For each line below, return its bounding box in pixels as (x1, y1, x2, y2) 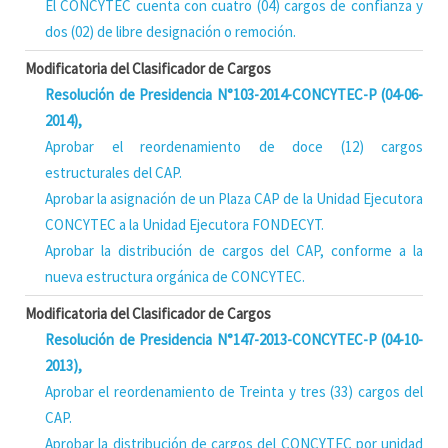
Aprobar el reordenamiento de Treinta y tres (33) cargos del (45, 382, 423, 401)
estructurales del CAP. (45, 163, 182, 182)
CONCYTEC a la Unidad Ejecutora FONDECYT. (45, 215, 324, 234)
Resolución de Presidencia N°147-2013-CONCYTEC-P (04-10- (45, 330, 423, 349)
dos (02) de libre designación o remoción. (45, 22, 296, 41)
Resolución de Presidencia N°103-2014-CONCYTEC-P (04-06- (45, 85, 423, 104)
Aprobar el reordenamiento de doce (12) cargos (45, 137, 423, 156)
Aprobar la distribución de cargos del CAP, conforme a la (45, 241, 423, 260)
